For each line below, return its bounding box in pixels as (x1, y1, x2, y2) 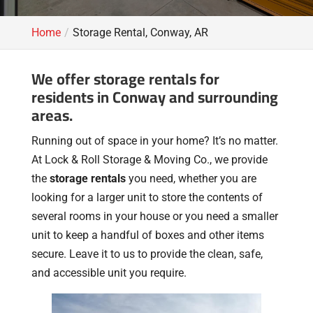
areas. (31, 101, 73, 130)
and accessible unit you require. (31, 266, 187, 279)
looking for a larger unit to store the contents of (31, 191, 263, 204)
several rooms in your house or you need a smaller (31, 210, 278, 223)
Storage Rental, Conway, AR (72, 26, 208, 39)
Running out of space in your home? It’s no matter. (31, 134, 278, 147)
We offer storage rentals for (31, 64, 219, 94)
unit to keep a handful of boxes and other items (31, 228, 264, 242)
